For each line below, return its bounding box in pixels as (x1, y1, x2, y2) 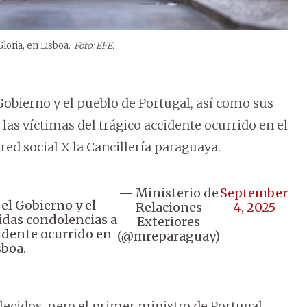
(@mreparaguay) (117, 228, 220, 245)
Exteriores (137, 214, 200, 230)
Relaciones (135, 199, 202, 216)
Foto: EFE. (74, 40, 114, 52)
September (220, 185, 288, 201)
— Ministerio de (119, 185, 219, 201)
